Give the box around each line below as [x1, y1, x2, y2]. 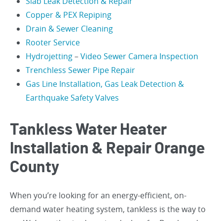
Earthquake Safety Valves [26, 92, 119, 104]
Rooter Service [26, 37, 80, 48]
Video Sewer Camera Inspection [80, 51, 198, 62]
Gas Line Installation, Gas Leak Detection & [26, 78, 184, 90]
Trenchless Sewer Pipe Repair [26, 65, 135, 76]
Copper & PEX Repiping [26, 9, 111, 21]
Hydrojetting [26, 51, 73, 62]
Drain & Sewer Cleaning [26, 23, 113, 35]
